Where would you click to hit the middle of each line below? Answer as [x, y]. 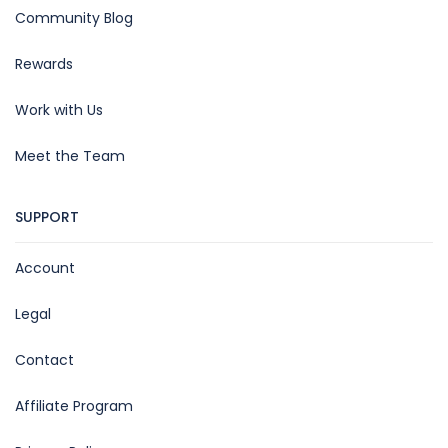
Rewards [44, 63]
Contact [44, 359]
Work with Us [59, 109]
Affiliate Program [74, 405]
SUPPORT [47, 216]
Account [45, 267]
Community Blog [74, 17]
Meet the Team [70, 155]
